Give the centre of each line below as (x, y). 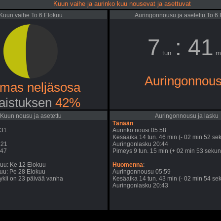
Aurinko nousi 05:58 (139, 130)
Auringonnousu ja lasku (186, 116)
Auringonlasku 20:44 (140, 144)
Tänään (123, 123)
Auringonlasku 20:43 (140, 185)
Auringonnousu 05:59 (142, 172)
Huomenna (128, 165)
